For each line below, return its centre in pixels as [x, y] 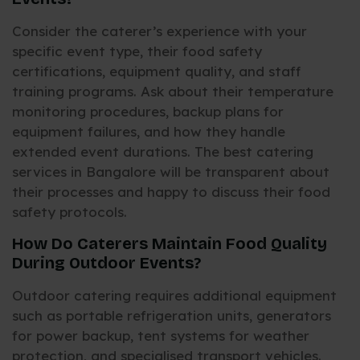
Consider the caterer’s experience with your [160, 31]
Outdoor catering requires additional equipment [174, 295]
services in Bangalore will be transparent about [171, 172]
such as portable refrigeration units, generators [172, 315]
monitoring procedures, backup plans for [148, 112]
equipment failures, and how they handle [149, 132]
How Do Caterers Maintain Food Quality [170, 243]
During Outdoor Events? [106, 262]
